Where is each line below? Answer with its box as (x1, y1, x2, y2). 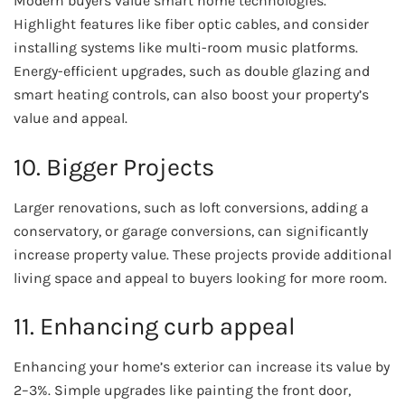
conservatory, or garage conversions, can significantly (14, 221, 368, 240)
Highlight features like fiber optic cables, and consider (14, 15, 369, 33)
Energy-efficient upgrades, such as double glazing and (14, 62, 370, 80)
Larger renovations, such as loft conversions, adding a (14, 198, 369, 216)
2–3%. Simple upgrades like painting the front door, (14, 381, 351, 399)
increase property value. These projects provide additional (14, 245, 391, 263)
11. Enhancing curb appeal (14, 312, 296, 342)
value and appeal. (14, 109, 127, 127)
